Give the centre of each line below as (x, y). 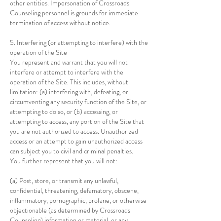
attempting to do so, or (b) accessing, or (64, 111)
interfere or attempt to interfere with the (67, 72)
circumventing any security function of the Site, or (78, 102)
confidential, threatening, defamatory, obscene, (74, 190)
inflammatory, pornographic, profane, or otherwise (78, 200)
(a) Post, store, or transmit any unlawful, (64, 181)
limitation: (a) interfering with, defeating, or (69, 92)
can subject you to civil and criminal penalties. (72, 151)
